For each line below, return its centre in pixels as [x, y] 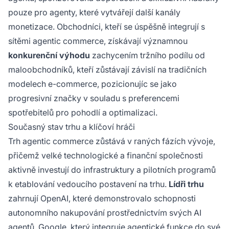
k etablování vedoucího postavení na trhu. [88, 184]
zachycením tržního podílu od [147, 55]
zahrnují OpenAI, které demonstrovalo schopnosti [102, 198]
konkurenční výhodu [49, 55]
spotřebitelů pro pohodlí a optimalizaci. [83, 112]
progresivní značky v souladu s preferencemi [94, 98]
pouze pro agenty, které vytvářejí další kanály [94, 12]
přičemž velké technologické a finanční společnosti [106, 155]
